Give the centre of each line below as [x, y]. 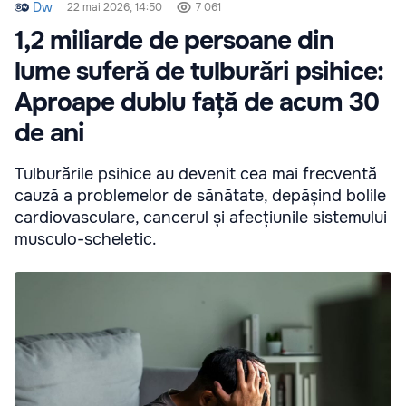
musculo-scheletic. [86, 239]
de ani [49, 133]
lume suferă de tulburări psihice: [199, 71]
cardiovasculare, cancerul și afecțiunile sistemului [201, 217]
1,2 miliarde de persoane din [174, 40]
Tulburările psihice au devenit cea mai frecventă [196, 174]
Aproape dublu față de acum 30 [197, 102]
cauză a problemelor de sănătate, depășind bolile [200, 195]
